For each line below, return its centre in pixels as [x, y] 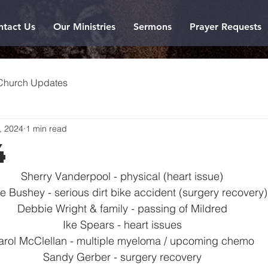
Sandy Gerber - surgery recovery [122, 257]
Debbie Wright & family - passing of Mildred [122, 208]
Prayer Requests [226, 27]
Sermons [153, 27]
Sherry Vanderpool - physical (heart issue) [122, 176]
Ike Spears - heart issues [122, 225]
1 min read [46, 128]
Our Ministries [84, 27]
